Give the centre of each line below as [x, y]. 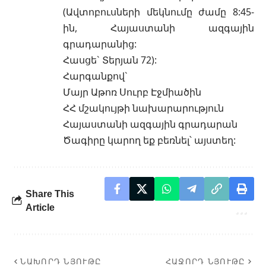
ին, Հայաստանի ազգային [159, 28]
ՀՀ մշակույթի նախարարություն [143, 108]
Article [40, 207]
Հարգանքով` [95, 76]
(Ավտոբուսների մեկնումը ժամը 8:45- [159, 12]
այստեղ [214, 140]
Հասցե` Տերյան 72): [110, 60]
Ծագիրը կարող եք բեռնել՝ [129, 140]
